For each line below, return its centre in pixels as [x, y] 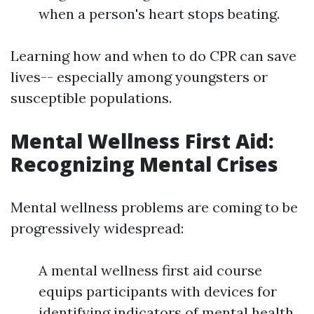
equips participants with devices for [158, 292]
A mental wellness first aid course [150, 271]
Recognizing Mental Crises [144, 164]
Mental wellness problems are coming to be [154, 207]
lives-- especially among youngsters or [139, 77]
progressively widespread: [97, 228]
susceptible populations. [91, 98]
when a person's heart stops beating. [159, 14]
